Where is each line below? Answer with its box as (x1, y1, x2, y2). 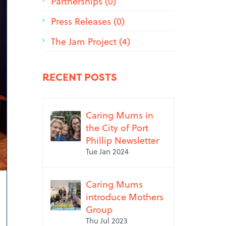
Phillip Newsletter (85, 133, 159, 147)
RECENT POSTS (42, 70, 117, 84)
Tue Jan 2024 (85, 146, 129, 157)
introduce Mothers (85, 190, 163, 203)
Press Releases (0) (50, 14, 125, 28)
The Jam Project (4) (50, 34, 130, 48)
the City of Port (85, 121, 148, 134)
